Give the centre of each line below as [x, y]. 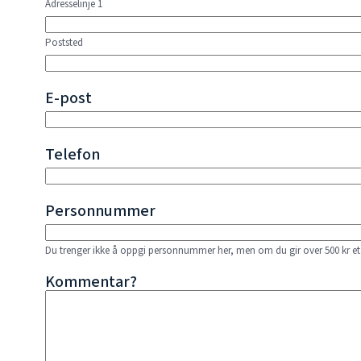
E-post [68, 98]
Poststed [64, 42]
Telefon [73, 154]
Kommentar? [91, 282]
